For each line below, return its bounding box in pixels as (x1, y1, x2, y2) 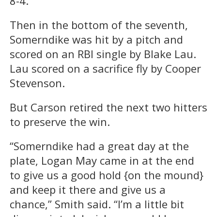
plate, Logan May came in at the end (10, 153, 194, 168)
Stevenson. (10, 76, 65, 91)
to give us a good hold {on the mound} (10, 168, 203, 183)
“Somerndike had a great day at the (10, 139, 189, 154)
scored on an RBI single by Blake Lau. (10, 46, 196, 62)
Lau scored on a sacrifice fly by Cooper (10, 61, 201, 76)
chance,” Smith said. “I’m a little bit (10, 197, 184, 212)
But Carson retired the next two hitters (10, 100, 207, 115)
